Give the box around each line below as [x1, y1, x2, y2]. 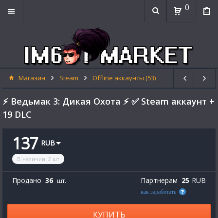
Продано [12, 176, 41, 185]
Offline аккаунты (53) [92, 73, 156, 82]
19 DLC [2, 109, 32, 120]
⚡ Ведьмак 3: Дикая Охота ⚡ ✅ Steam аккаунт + [2, 95, 215, 107]
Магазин [18, 73, 45, 82]
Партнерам [141, 176, 178, 185]
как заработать [141, 188, 176, 195]
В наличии [17, 155, 45, 163]
